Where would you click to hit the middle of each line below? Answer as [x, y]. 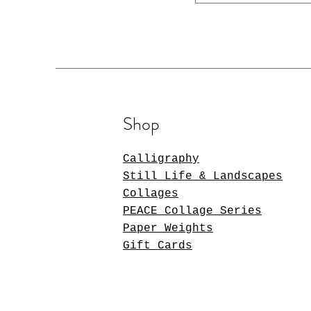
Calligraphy [161, 159]
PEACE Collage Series [192, 211]
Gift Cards [157, 245]
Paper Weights [168, 228]
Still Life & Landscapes [202, 176]
